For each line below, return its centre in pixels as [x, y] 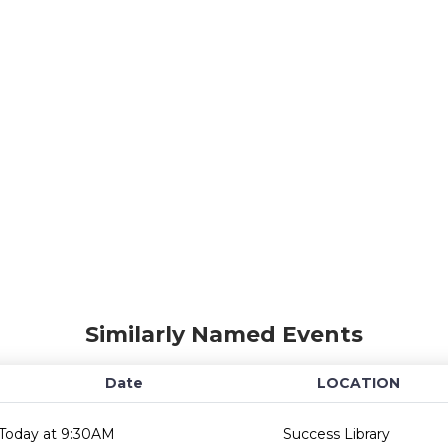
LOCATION [358, 383]
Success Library [336, 434]
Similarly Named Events [224, 334]
